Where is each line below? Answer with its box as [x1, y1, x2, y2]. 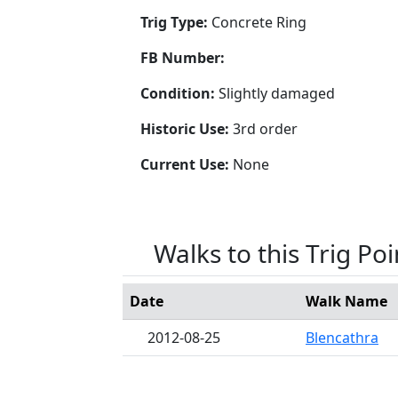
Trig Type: [140, 12, 211, 32]
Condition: [140, 83, 219, 103]
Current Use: [140, 154, 233, 174]
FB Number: [140, 47, 225, 68]
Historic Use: [140, 118, 233, 139]
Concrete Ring [211, 12, 306, 32]
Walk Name [306, 291, 387, 311]
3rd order [233, 118, 298, 139]
